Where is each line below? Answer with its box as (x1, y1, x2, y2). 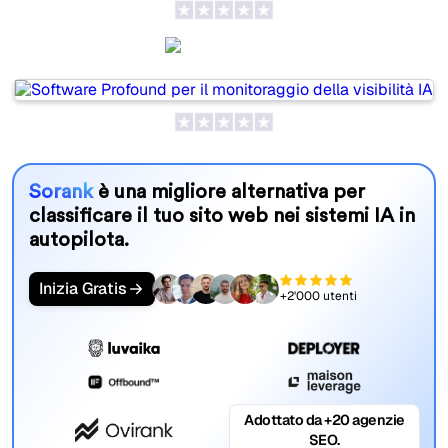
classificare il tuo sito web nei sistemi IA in (28, 205, 415, 226)
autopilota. (28, 229, 129, 250)
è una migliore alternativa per (97, 181, 365, 202)
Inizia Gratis (38, 277, 127, 299)
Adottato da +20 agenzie (244, 410, 405, 429)
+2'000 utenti (279, 288, 357, 305)
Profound (196, 43, 284, 64)
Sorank (28, 181, 98, 202)
